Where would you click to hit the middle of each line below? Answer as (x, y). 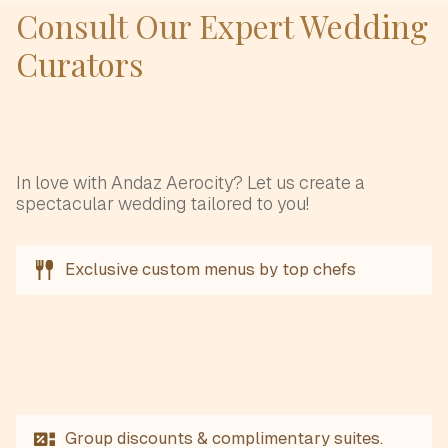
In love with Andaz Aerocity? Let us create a (190, 183)
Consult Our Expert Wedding (222, 25)
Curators (80, 63)
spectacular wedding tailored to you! (162, 204)
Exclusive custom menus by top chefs (211, 269)
